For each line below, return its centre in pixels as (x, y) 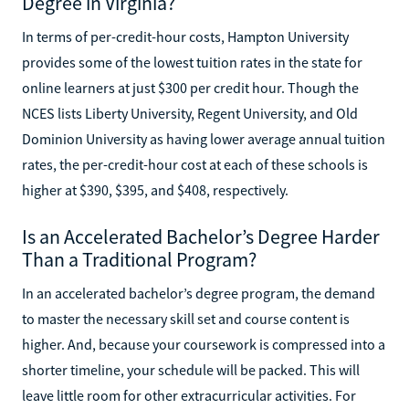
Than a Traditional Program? (139, 259)
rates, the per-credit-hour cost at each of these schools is (195, 164)
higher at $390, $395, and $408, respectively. (155, 189)
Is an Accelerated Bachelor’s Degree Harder (201, 236)
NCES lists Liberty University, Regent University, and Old (190, 113)
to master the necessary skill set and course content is (186, 318)
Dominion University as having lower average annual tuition (204, 138)
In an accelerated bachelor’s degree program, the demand (199, 293)
